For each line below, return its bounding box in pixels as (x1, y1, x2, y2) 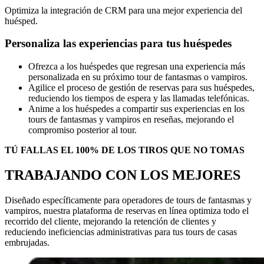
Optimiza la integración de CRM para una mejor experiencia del (5, 5, 242, 15)
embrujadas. (5, 237, 49, 247)
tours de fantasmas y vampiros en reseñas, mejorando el (28, 114, 234, 125)
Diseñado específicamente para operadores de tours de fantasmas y (5, 194, 252, 205)
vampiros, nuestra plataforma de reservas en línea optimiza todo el (5, 205, 249, 216)
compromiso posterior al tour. (28, 125, 137, 136)
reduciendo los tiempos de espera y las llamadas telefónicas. (28, 93, 249, 104)
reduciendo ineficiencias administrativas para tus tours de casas (5, 226, 237, 237)
